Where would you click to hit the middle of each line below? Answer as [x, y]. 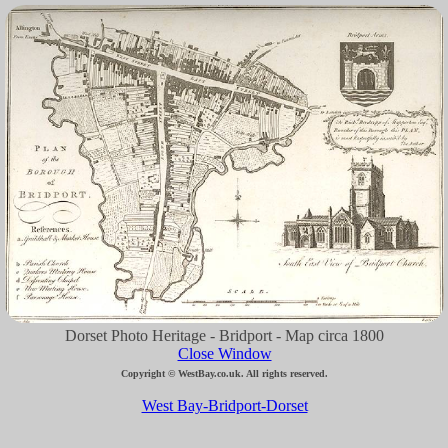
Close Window [224, 354]
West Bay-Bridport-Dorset [224, 406]
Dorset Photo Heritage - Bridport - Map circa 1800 [225, 336]
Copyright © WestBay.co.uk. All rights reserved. [225, 374]
